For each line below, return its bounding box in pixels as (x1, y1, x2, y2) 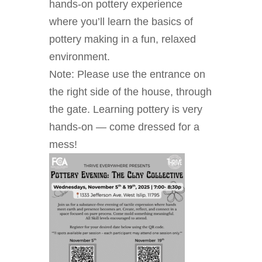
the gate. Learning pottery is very (49, 103, 202, 115)
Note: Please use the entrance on (49, 68, 205, 80)
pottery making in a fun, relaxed (49, 33, 196, 45)
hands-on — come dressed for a (49, 120, 199, 133)
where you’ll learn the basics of (49, 15, 193, 27)
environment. (49, 50, 110, 63)
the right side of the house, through (49, 85, 212, 98)
